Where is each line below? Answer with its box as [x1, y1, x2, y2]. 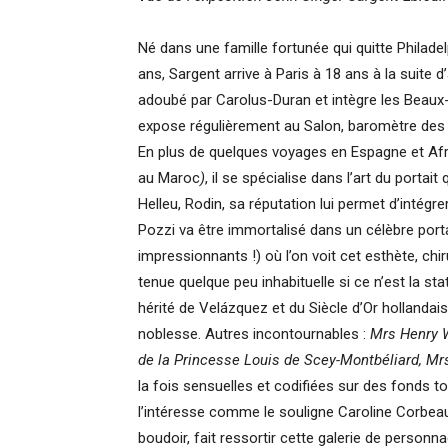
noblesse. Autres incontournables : [138, 325, 370, 343]
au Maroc [138, 169, 200, 187]
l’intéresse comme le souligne [138, 403, 334, 421]
